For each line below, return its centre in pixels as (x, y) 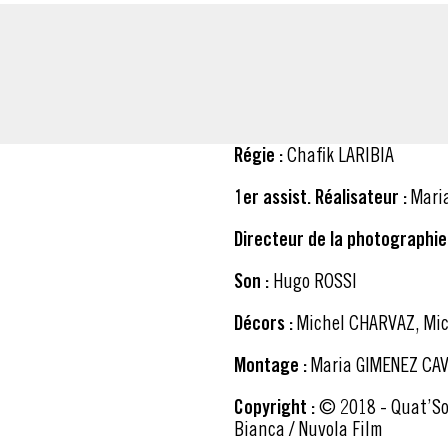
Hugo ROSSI (315, 280)
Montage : (270, 364)
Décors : (263, 322)
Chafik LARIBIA (340, 154)
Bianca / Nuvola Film (308, 428)
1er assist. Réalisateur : (320, 196)
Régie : (258, 154)
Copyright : (274, 406)
